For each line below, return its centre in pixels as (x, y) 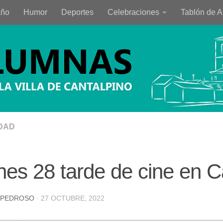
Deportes (77, 12)
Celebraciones (133, 12)
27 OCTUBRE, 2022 (73, 198)
